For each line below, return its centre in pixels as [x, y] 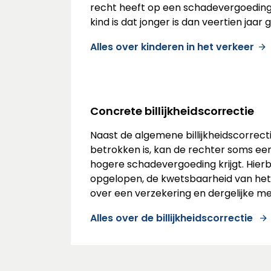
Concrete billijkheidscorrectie [172, 111]
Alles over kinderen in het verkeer [172, 47]
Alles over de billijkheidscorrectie [173, 218]
